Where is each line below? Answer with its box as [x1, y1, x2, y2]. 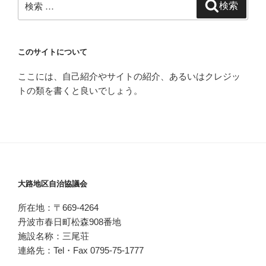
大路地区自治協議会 [18, 179, 87, 188]
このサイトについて [18, 47, 87, 57]
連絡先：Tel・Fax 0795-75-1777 [18, 245, 144, 256]
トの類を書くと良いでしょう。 [18, 85, 142, 96]
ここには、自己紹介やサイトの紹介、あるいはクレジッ [18, 71, 240, 81]
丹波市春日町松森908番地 [18, 217, 121, 227]
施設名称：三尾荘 [18, 231, 89, 242]
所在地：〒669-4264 [18, 202, 99, 213]
